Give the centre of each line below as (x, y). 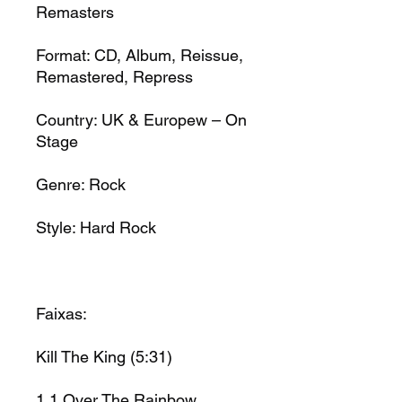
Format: (63, 55)
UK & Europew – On (174, 119)
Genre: (60, 184)
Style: (56, 227)
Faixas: (61, 313)
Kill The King (81, 356)
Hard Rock (118, 227)
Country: (66, 119)
